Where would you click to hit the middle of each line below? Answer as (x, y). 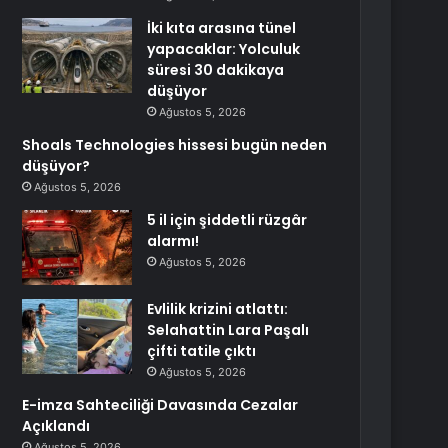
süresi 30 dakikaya (216, 70)
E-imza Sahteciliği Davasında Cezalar (160, 405)
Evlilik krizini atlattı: (218, 309)
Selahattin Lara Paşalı (228, 330)
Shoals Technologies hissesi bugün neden (175, 145)
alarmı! (173, 241)
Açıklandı (56, 426)
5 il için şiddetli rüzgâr (227, 220)
